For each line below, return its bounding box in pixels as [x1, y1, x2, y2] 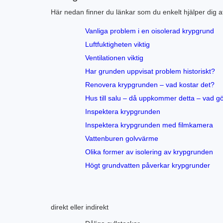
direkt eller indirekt [51, 203, 109, 211]
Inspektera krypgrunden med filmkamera [85, 121, 213, 129]
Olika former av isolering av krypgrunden [85, 148, 213, 156]
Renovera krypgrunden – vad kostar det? [85, 81, 215, 89]
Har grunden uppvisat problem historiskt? [85, 67, 215, 75]
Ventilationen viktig [85, 54, 143, 62]
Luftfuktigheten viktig [85, 40, 150, 48]
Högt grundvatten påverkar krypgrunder [85, 161, 210, 169]
